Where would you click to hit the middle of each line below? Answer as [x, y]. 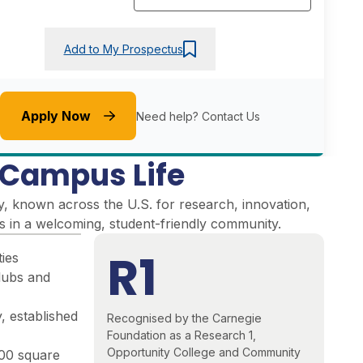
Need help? [169, 116]
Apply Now [56, 116]
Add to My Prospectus [123, 49]
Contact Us [231, 116]
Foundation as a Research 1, [181, 335]
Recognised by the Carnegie [184, 318]
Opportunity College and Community [204, 352]
